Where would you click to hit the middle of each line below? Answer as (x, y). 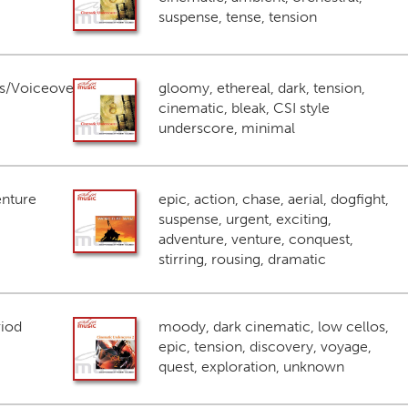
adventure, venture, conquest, (255, 239)
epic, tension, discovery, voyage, (265, 347)
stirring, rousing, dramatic (242, 259)
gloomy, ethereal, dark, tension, (261, 88)
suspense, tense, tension (237, 17)
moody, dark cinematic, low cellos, (273, 326)
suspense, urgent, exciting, (245, 219)
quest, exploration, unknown (251, 367)
